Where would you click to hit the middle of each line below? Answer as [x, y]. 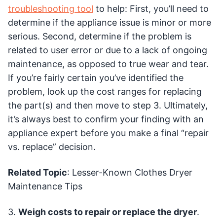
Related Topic [37, 173]
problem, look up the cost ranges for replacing [105, 92]
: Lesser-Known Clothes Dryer [130, 173]
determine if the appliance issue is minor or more [110, 23]
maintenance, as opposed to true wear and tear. [108, 64]
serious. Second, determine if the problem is [100, 37]
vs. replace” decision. [52, 147]
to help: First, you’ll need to [151, 9]
